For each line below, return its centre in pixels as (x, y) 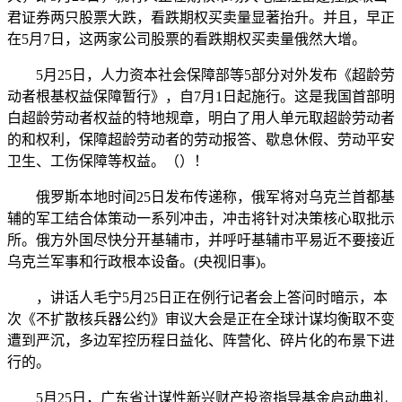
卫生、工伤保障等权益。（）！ (108, 161)
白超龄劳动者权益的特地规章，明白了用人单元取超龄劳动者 (201, 118)
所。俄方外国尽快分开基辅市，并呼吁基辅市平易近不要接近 (201, 240)
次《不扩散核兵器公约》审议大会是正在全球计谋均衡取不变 (201, 319)
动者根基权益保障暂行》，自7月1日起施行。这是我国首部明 (201, 96)
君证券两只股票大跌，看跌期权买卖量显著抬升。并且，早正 (201, 17)
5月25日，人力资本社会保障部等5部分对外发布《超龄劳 (201, 74)
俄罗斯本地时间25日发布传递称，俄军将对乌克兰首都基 (201, 197)
